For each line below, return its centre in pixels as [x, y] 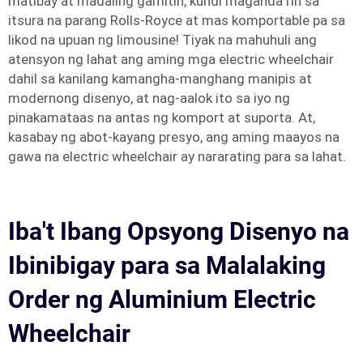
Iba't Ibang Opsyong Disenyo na [179, 231]
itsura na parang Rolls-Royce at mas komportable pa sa [177, 20]
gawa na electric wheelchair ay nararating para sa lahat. [177, 156]
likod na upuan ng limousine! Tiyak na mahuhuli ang [162, 40]
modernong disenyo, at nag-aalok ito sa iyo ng [149, 98]
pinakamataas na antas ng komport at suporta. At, [162, 117]
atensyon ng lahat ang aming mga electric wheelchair [171, 59]
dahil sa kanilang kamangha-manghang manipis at [160, 79]
